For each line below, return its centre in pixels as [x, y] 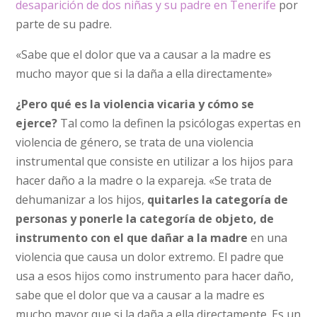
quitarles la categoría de [218, 199]
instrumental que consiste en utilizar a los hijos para [155, 161]
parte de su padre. [65, 24]
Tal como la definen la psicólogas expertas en [181, 123]
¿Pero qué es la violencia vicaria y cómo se [135, 104]
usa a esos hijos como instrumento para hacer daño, [155, 276]
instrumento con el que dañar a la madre [132, 237]
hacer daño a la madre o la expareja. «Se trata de [144, 180]
